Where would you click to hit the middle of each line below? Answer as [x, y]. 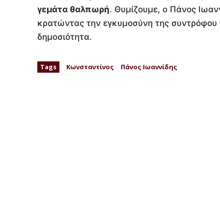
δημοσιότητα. [65, 37]
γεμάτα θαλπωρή [73, 10]
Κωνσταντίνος [90, 67]
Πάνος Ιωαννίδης [149, 67]
